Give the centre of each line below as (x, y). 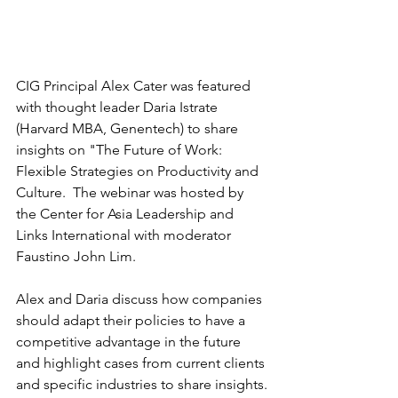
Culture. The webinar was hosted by (131, 192)
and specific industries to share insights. (142, 384)
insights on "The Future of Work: (121, 149)
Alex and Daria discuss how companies (141, 298)
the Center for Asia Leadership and (127, 213)
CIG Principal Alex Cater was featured (135, 85)
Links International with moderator (125, 235)
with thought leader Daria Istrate (119, 107)
